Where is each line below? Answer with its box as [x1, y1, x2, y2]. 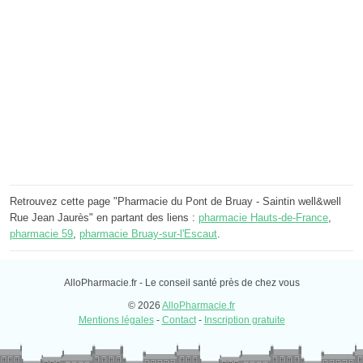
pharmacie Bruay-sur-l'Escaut [79, 228, 217, 241]
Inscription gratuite [203, 314, 285, 327]
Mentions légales [78, 314, 154, 327]
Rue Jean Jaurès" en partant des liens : [10, 211, 199, 224]
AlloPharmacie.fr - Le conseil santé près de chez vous [63, 277, 300, 289]
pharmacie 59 [10, 228, 73, 241]
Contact [161, 314, 196, 327]
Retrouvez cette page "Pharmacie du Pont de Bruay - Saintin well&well [10, 195, 341, 208]
